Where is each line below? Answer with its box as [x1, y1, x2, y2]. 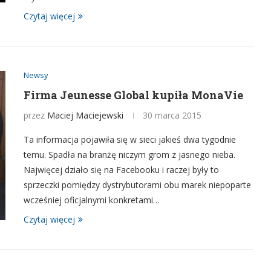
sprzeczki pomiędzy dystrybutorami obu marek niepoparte [24, 179, 251, 191]
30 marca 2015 [143, 109, 201, 121]
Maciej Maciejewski [47, 109, 123, 121]
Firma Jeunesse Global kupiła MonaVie [24, 88, 243, 102]
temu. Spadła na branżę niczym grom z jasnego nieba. [24, 149, 235, 160]
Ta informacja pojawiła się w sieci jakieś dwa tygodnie [24, 134, 236, 145]
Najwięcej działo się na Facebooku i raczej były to [24, 164, 219, 175]
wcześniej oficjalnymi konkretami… [24, 194, 160, 206]
